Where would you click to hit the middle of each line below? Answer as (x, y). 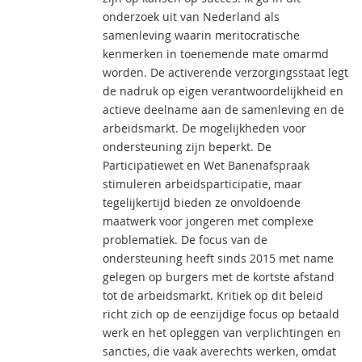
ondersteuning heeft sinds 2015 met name (218, 258)
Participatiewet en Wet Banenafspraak (206, 165)
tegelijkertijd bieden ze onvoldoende (202, 202)
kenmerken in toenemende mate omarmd (216, 54)
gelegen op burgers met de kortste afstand (219, 277)
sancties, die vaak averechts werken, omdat (219, 351)
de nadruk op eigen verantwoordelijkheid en (223, 91)
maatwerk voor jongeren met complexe (208, 221)
